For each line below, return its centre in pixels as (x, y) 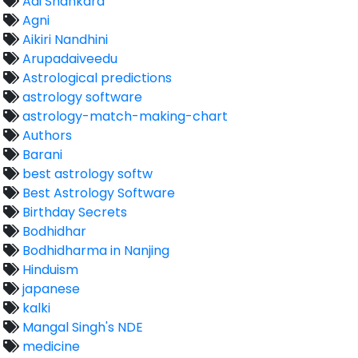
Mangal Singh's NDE (81, 327)
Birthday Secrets (73, 212)
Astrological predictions (95, 78)
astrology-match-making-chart (123, 116)
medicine (50, 346)
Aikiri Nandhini (64, 39)
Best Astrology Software (97, 193)
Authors (46, 135)
